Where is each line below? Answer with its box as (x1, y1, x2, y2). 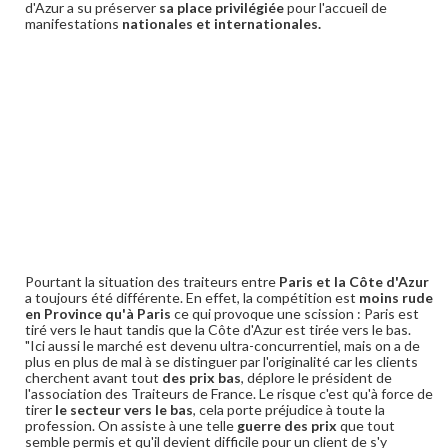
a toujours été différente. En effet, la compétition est (25, 289, 359, 306)
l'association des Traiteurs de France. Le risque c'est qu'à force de (25, 385, 433, 402)
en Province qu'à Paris (25, 305, 171, 322)
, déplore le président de (241, 369, 392, 386)
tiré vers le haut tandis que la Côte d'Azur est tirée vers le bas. (25, 321, 411, 338)
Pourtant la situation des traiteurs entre (25, 273, 276, 290)
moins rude (359, 289, 433, 306)
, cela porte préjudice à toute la (193, 401, 385, 418)
